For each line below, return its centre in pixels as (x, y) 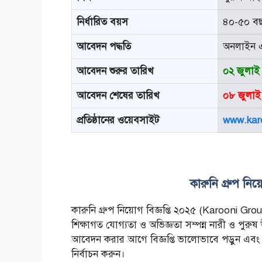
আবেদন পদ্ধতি (104, 47)
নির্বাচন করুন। (98, 254)
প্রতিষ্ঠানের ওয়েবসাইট (118, 120)
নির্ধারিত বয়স (102, 22)
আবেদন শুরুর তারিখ (115, 71)
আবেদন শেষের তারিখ (118, 96)
